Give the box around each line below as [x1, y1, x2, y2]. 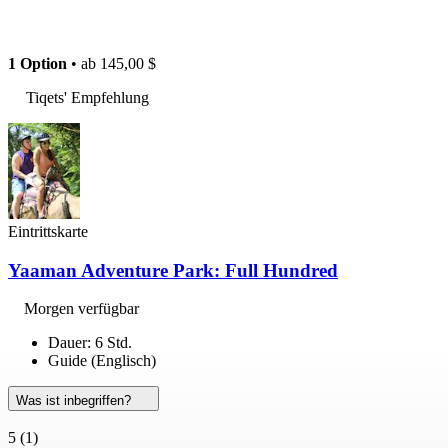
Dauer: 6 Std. [48, 334, 132, 352]
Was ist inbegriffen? [16, 393, 135, 409]
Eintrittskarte [8, 222, 88, 240]
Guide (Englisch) [48, 352, 156, 370]
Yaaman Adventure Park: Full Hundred [8, 259, 338, 281]
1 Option [8, 54, 67, 72]
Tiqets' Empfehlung [26, 88, 149, 106]
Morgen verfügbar [24, 300, 139, 318]
